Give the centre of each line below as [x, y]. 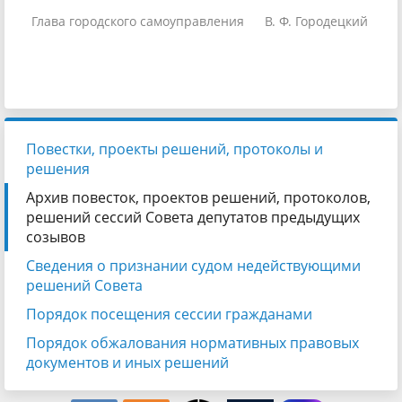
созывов [56, 236]
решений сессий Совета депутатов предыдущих [193, 217]
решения [58, 168]
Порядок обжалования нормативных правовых [192, 342]
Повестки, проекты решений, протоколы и [175, 149]
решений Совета [84, 285]
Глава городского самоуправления [138, 21]
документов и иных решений [127, 362]
